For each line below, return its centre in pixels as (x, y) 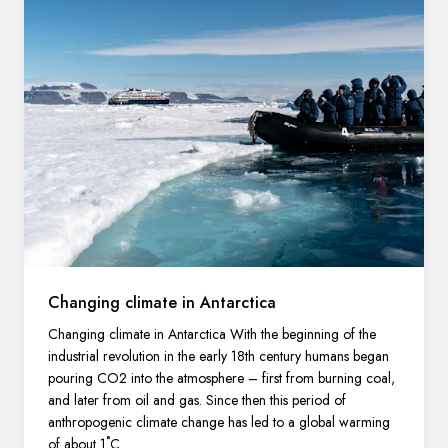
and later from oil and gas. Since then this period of (197, 399)
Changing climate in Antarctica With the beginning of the (212, 333)
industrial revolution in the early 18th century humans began (218, 355)
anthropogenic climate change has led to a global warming (219, 421)
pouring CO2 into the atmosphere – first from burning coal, (221, 377)
